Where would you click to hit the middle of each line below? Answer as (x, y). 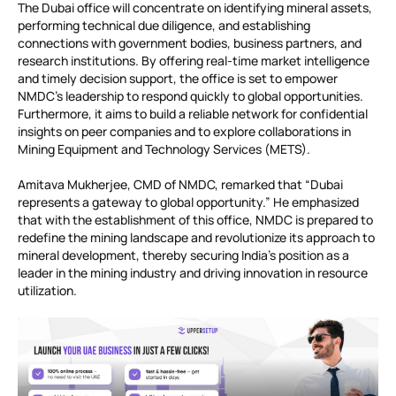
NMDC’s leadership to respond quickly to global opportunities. (190, 96)
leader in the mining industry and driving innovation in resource (193, 273)
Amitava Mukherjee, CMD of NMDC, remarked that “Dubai (180, 185)
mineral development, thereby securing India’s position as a (183, 255)
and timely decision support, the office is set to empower (178, 79)
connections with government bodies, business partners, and (190, 43)
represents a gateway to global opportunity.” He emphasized (188, 202)
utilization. (47, 291)
